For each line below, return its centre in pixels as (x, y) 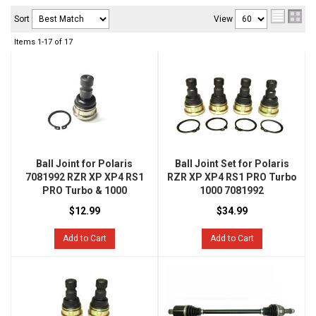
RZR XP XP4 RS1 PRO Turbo (232, 177)
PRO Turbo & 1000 (84, 191)
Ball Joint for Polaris (84, 164)
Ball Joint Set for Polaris (232, 164)
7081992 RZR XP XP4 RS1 (84, 177)
